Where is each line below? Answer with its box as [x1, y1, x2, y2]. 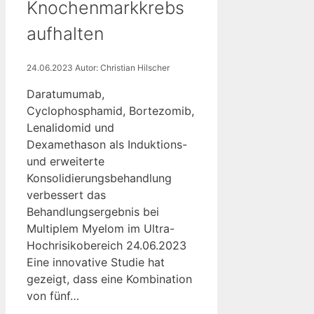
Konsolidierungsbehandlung [27, 170, 172, 185]
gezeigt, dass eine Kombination [27, 271, 192, 286]
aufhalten [27, 22, 104, 44]
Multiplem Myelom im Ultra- [27, 221, 175, 235]
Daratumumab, [27, 86, 104, 101]
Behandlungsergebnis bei [27, 204, 159, 219]
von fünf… [27, 288, 79, 303]
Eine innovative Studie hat [27, 254, 165, 269]
